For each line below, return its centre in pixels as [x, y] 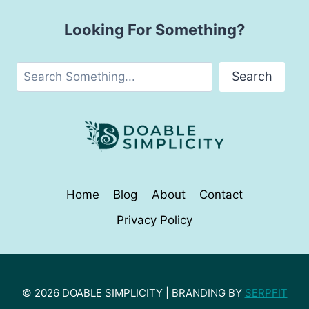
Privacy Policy [154, 220]
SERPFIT [266, 292]
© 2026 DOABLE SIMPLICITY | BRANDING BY [133, 292]
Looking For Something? [154, 30]
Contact [221, 194]
